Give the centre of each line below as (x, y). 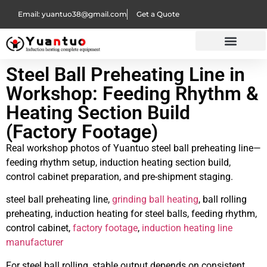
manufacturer (35, 243)
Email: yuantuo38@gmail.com (72, 14)
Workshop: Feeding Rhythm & (132, 94)
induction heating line (187, 228)
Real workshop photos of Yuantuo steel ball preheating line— (133, 148)
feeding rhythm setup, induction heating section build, (118, 162)
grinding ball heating (155, 200)
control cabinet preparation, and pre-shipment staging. (119, 177)
